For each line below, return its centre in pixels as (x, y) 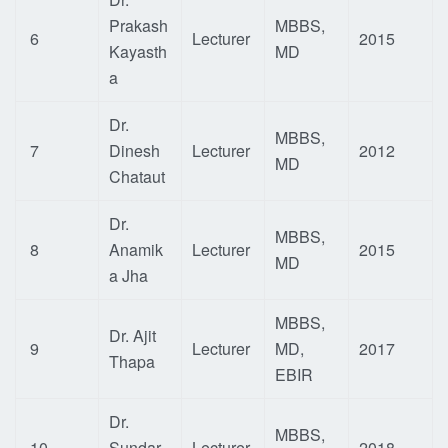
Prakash (138, 25)
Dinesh (134, 150)
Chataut (137, 176)
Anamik (136, 249)
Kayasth (138, 51)
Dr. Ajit (132, 335)
